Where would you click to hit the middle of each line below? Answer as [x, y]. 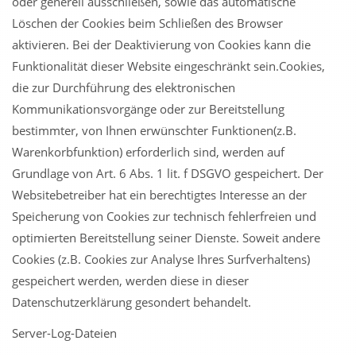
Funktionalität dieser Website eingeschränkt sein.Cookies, [168, 66]
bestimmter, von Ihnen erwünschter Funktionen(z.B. [154, 130]
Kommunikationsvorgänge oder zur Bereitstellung [148, 109]
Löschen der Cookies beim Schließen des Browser [147, 23]
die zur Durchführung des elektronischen [124, 87]
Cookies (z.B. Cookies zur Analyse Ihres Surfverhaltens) [161, 259]
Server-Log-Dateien [64, 333]
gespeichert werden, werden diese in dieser [130, 281]
